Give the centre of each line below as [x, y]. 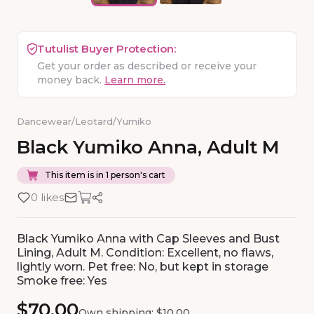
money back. [70, 80]
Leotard [94, 122]
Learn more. [135, 80]
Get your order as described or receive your [147, 66]
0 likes [47, 198]
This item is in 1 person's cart [105, 175]
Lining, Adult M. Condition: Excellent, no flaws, [145, 253]
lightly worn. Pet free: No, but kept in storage [143, 267]
